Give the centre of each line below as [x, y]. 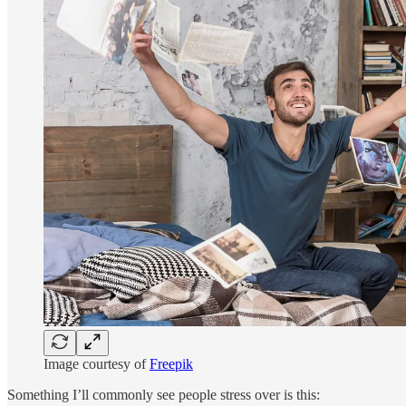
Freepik [171, 364]
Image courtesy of [97, 364]
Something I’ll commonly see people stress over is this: [164, 395]
